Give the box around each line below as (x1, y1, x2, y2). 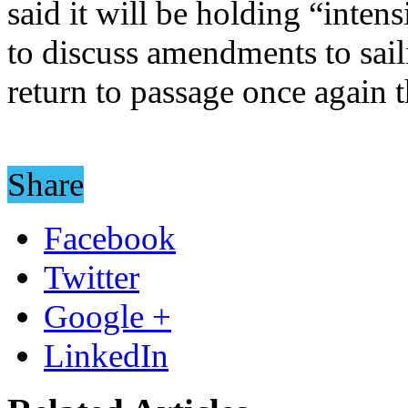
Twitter (44, 258, 139, 296)
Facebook (44, 219, 176, 257)
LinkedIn (44, 336, 168, 374)
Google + (44, 297, 171, 335)
